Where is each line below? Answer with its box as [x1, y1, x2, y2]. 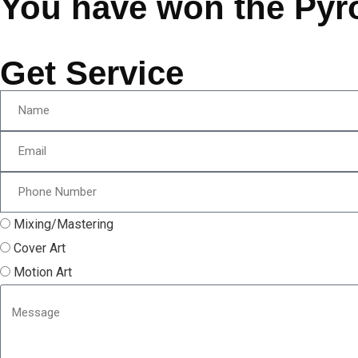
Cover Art [14, 240, 66, 256]
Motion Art [14, 264, 72, 280]
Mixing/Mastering [14, 216, 113, 232]
